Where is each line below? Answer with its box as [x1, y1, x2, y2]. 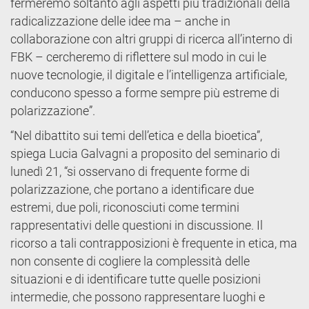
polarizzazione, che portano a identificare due [10, 182, 254, 197]
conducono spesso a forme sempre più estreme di [10, 86, 279, 100]
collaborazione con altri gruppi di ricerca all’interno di [10, 32, 292, 46]
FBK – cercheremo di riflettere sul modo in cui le [10, 50, 266, 64]
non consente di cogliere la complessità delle [10, 254, 250, 268]
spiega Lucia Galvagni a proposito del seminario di [10, 146, 280, 161]
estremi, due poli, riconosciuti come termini [10, 200, 239, 215]
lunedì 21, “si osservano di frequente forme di [10, 164, 250, 179]
